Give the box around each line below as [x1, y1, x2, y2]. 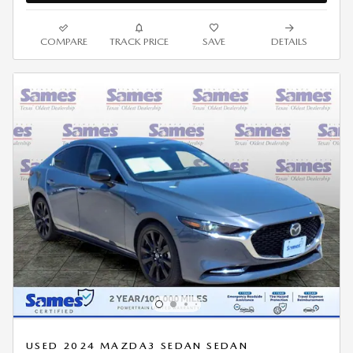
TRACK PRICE [109, 35, 169, 48]
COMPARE [39, 35, 87, 48]
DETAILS [271, 35, 308, 48]
